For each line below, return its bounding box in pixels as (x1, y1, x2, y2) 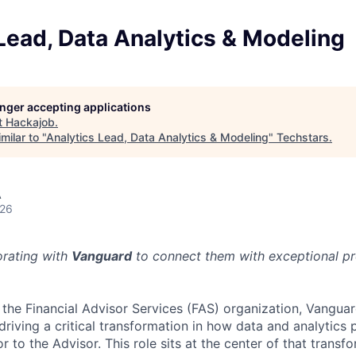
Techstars (277, 130, 329, 144)
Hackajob (6, 115, 55, 129)
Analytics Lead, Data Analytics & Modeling (46, 130, 269, 144)
